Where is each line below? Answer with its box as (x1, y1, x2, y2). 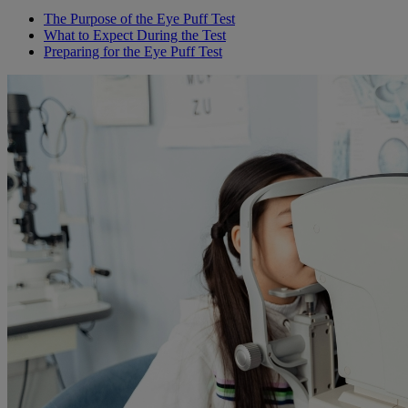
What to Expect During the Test (44, 27, 226, 44)
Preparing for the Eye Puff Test (44, 44, 222, 60)
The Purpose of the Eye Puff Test (44, 11, 235, 27)
